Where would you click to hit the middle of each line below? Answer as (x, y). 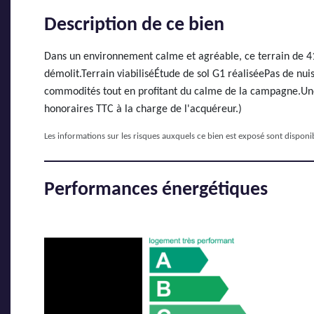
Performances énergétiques (156, 190)
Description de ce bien (134, 25)
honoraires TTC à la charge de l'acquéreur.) (143, 109)
